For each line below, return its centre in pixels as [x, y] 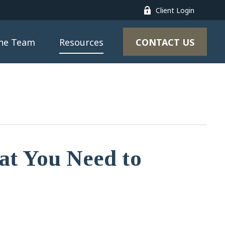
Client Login [175, 10]
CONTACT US [165, 42]
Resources [81, 42]
